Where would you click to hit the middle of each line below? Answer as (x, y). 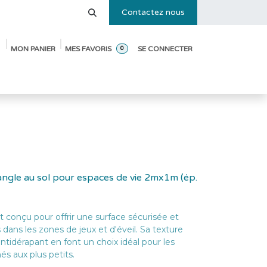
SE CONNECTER (165, 49)
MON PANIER (33, 49)
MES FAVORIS (89, 49)
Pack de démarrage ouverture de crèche (165, 70)
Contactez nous (153, 12)
